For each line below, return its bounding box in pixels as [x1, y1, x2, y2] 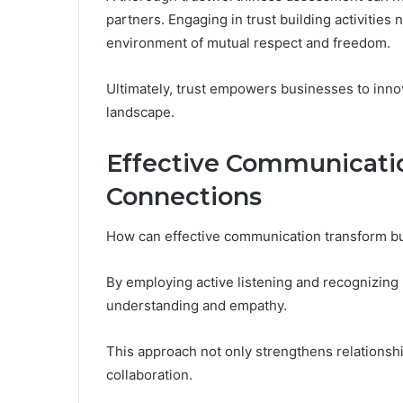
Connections [106, 181, 262, 211]
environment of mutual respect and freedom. [106, 33, 390, 51]
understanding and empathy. [106, 297, 287, 315]
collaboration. [106, 366, 193, 384]
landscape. [106, 103, 175, 121]
